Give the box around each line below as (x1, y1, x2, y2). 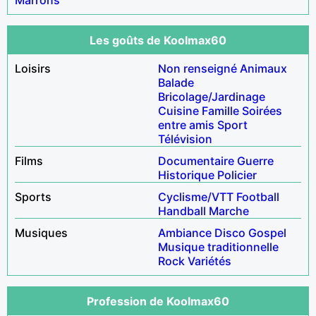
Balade (158, 75, 194, 90)
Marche (209, 203, 249, 218)
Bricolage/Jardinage (158, 89, 265, 104)
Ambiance (158, 225, 212, 240)
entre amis (158, 117, 214, 132)
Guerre (237, 153, 274, 168)
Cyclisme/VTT (158, 189, 233, 204)
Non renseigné (158, 61, 237, 75)
